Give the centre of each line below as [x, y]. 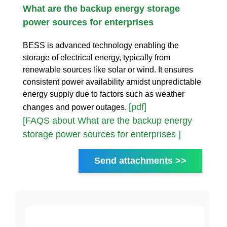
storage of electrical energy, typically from [97, 57]
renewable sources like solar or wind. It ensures [108, 69]
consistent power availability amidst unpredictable [112, 82]
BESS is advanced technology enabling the [101, 45]
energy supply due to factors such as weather [104, 94]
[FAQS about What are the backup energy [107, 120]
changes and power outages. [76, 107]
